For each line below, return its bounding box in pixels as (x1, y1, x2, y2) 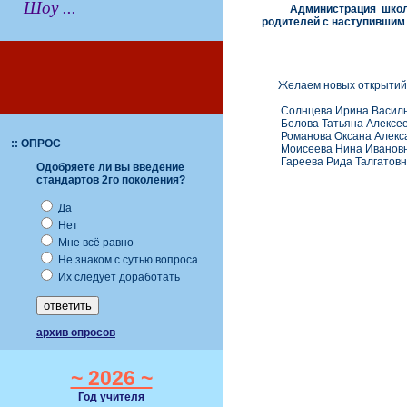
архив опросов (36, 326, 115, 339)
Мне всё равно (55, 236, 134, 249)
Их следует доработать (55, 271, 180, 283)
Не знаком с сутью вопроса (55, 253, 198, 266)
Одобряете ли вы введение (36, 161, 184, 174)
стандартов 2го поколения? (36, 174, 185, 186)
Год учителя (78, 391, 144, 403)
